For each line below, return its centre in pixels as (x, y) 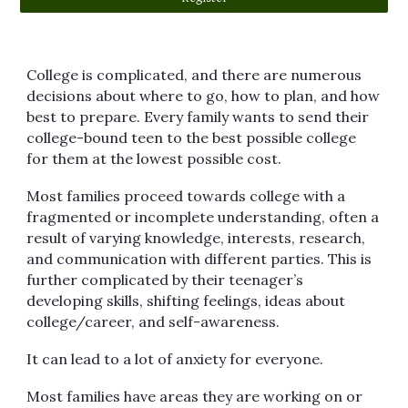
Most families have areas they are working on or (195, 396)
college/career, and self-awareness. (155, 321)
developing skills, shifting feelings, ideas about (186, 301)
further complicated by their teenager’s (165, 280)
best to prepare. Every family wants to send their (198, 117)
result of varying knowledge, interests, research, (196, 238)
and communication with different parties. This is (199, 259)
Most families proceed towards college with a (186, 196)
